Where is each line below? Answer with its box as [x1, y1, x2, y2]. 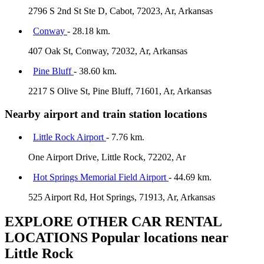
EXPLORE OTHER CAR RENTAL [5, 214, 222, 230]
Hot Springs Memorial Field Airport [33, 171, 169, 182]
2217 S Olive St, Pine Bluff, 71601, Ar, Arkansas [28, 86, 212, 97]
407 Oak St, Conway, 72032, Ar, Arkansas [28, 46, 187, 57]
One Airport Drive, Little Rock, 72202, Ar [28, 151, 186, 162]
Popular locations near [88, 230, 229, 246]
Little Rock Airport [33, 131, 106, 142]
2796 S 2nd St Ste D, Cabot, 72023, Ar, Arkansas [28, 6, 213, 16]
